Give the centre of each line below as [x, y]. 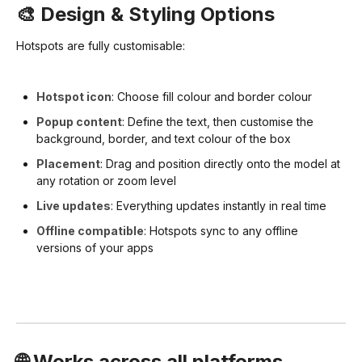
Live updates [74, 205]
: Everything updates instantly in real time [219, 205]
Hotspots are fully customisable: [101, 45]
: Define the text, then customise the [218, 121]
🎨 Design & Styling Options [145, 14]
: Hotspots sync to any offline [221, 230]
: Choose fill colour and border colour [212, 96]
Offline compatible [90, 230]
